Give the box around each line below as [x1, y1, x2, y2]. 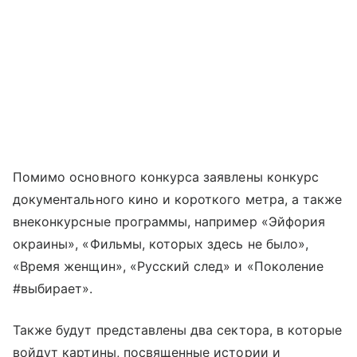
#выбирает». [13, 280, 93, 296]
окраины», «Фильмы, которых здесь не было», [13, 235, 309, 252]
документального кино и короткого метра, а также [13, 190, 343, 207]
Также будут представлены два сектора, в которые [13, 321, 343, 338]
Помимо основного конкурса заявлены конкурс [13, 168, 320, 185]
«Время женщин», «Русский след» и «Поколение [13, 257, 324, 274]
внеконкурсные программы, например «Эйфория [13, 213, 326, 229]
